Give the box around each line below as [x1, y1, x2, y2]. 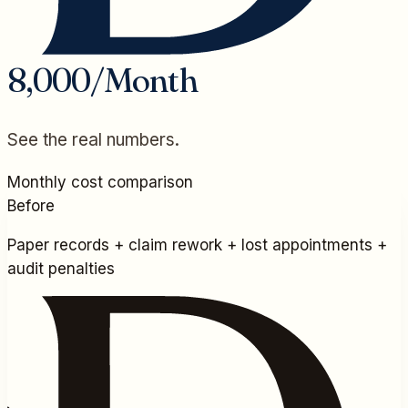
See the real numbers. [7, 129, 179, 151]
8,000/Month [7, 58, 198, 102]
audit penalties [7, 260, 115, 279]
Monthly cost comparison [7, 173, 193, 192]
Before [7, 197, 55, 216]
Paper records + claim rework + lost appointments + [7, 236, 387, 255]
